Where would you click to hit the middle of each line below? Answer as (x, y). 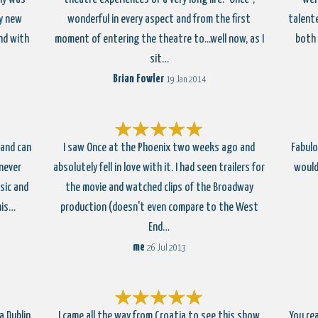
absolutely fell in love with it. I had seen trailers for (159, 168)
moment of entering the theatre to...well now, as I (159, 39)
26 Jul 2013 (166, 248)
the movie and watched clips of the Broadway (159, 188)
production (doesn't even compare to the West (159, 208)
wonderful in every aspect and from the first (159, 20)
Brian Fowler (138, 79)
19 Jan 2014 (186, 80)
